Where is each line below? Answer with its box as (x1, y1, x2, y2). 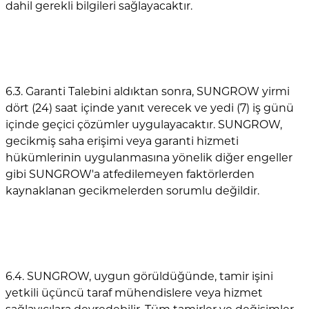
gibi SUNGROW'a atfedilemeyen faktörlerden (6, 167, 255, 181)
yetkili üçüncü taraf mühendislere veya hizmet (6, 286, 263, 299)
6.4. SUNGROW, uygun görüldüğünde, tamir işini (6, 269, 273, 283)
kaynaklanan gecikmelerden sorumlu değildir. (6, 183, 259, 197)
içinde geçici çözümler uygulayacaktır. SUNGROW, (6, 117, 282, 131)
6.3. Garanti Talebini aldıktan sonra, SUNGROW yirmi (6, 84, 290, 98)
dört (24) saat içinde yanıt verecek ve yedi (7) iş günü (6, 101, 294, 114)
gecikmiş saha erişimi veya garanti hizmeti (6, 134, 239, 148)
